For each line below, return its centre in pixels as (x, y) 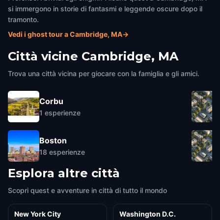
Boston (53, 140)
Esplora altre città (64, 173)
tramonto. (23, 19)
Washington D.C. (148, 214)
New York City (38, 214)
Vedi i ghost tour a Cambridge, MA (65, 34)
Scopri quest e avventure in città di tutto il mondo (87, 190)
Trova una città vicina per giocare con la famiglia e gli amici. (104, 73)
